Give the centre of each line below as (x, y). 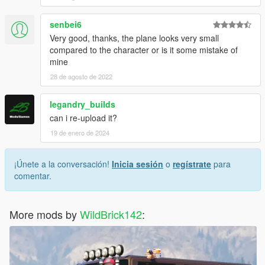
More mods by (45, 214)
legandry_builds (83, 104)
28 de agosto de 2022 (81, 77)
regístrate (192, 164)
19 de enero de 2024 (80, 133)
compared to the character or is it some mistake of (144, 50)
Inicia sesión (138, 164)
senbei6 (66, 25)
